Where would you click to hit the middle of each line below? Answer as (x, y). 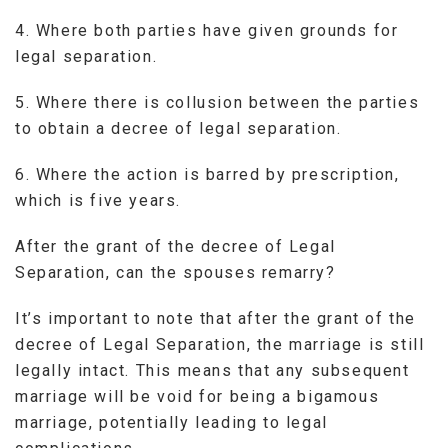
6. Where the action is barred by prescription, (207, 174)
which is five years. (98, 200)
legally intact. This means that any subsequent (212, 370)
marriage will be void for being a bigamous (197, 396)
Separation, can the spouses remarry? (175, 272)
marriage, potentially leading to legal (171, 422)
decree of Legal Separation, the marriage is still (220, 344)
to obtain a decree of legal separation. (178, 128)
